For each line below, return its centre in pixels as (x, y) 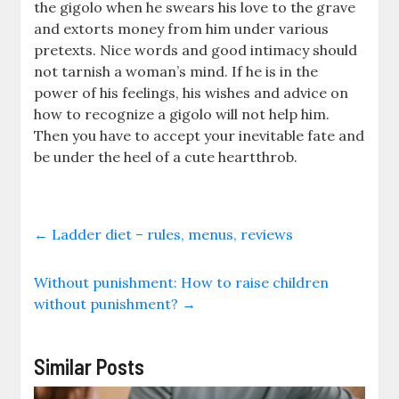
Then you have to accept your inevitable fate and (199, 135)
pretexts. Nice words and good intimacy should (196, 49)
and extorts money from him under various (182, 28)
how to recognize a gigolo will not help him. (182, 114)
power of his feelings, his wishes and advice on (191, 92)
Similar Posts (90, 366)
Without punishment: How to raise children (182, 282)
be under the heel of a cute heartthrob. (166, 156)
